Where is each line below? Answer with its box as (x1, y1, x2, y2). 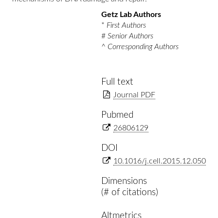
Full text (101, 77, 134, 87)
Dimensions (101, 177, 147, 186)
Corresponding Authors (108, 43, 179, 51)
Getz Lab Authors (101, 11, 162, 18)
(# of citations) (101, 188, 159, 197)
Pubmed (101, 110, 134, 120)
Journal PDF (113, 91, 155, 99)
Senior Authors (108, 32, 154, 40)
